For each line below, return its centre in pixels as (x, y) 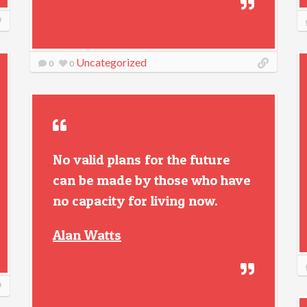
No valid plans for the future (141, 160)
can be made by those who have (151, 180)
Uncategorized (111, 62)
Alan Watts (87, 235)
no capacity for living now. (135, 201)
